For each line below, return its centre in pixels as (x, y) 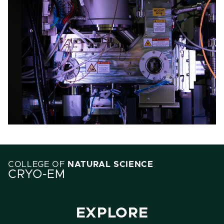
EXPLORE (112, 213)
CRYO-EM (37, 175)
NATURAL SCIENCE (110, 165)
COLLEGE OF (38, 165)
